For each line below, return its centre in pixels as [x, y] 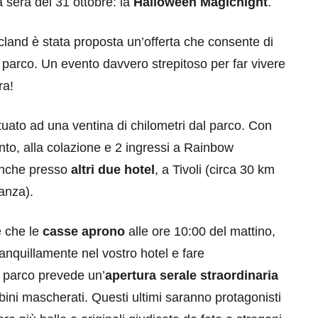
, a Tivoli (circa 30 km [215, 169]
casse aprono [84, 231]
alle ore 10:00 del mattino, [200, 231]
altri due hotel [111, 169]
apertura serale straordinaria [192, 275]
